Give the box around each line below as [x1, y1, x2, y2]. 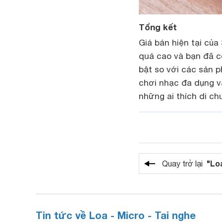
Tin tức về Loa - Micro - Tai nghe [36, 209, 196, 221]
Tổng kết [139, 21, 177, 32]
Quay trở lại [162, 159, 207, 168]
